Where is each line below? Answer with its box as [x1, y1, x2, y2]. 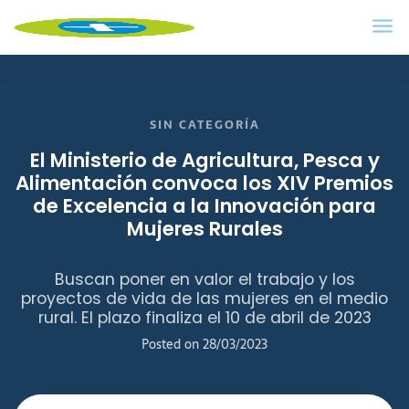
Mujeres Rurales [126, 215, 283, 244]
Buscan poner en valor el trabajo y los [54, 267, 355, 290]
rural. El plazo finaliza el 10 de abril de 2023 [37, 306, 372, 329]
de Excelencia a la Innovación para [33, 192, 376, 221]
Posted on [142, 334, 203, 355]
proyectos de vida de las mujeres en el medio [21, 287, 388, 309]
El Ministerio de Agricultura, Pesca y [29, 146, 380, 175]
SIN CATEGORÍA [149, 115, 260, 135]
